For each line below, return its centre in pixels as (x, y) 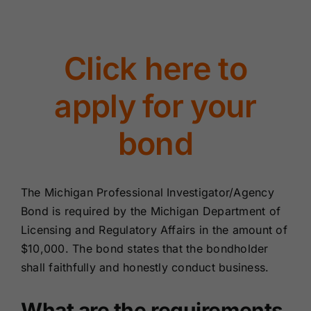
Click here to (155, 68)
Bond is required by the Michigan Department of (151, 211)
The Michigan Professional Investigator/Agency (147, 192)
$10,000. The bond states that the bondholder (144, 248)
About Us (47, 60)
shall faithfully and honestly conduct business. (145, 267)
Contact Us (53, 106)
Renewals (49, 15)
